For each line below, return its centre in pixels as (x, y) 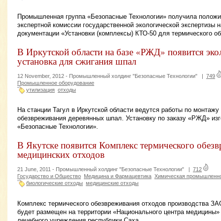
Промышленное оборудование (56, 83)
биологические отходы (55, 183)
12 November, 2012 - (43, 76)
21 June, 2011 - (37, 169)
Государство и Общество (49, 176)
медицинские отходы (112, 183)
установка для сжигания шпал (77, 61)
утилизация (40, 90)
